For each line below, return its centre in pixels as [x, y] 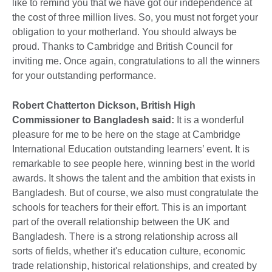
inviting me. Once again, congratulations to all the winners [136, 61]
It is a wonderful [209, 120]
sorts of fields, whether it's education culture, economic [129, 251]
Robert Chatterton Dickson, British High [104, 105]
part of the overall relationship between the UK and [121, 222]
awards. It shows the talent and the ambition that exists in [134, 178]
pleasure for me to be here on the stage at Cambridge [126, 134]
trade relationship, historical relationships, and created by [134, 265]
